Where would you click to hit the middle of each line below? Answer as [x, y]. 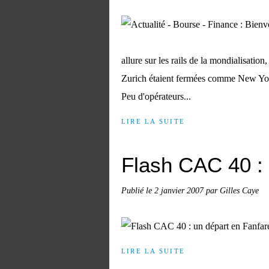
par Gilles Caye [232, 190]
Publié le [138, 190]
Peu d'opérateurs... [156, 96]
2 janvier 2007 [180, 190]
